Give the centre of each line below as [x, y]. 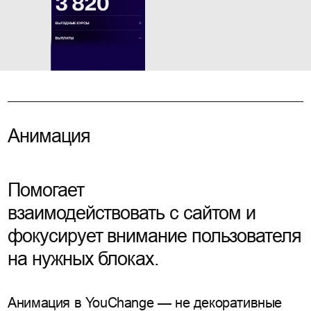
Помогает [46, 190]
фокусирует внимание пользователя [154, 236]
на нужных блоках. [83, 259]
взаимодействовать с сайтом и [132, 213]
